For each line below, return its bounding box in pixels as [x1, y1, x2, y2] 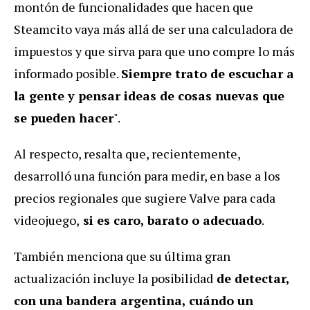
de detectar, [213, 269, 289, 286]
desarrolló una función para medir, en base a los [14, 167, 280, 184]
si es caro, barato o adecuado [80, 211, 262, 228]
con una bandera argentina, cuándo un [14, 291, 253, 309]
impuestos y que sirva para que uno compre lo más [14, 42, 295, 60]
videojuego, [14, 211, 80, 228]
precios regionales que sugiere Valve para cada [14, 189, 275, 206]
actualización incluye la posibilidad [14, 269, 213, 286]
